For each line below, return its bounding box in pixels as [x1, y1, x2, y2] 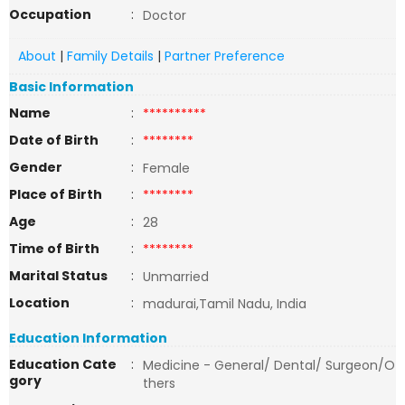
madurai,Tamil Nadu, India [143, 295, 306, 313]
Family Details [67, 47, 154, 65]
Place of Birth [9, 185, 102, 203]
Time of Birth [9, 240, 99, 258]
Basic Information [9, 78, 134, 96]
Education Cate [9, 355, 117, 373]
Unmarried [143, 268, 209, 286]
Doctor [143, 6, 197, 24]
